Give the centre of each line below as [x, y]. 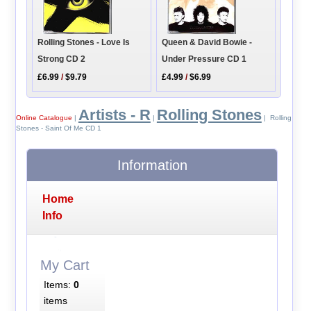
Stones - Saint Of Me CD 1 [58, 128]
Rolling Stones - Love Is [84, 43]
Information [152, 165]
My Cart [65, 266]
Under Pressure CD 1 [204, 59]
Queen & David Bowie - [207, 42]
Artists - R [114, 115]
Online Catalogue [44, 117]
